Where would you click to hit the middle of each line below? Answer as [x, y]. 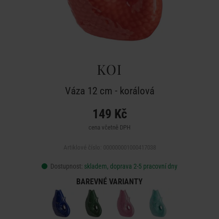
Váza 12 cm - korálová [109, 91]
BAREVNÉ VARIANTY [109, 182]
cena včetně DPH [109, 127]
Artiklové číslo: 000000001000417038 [109, 147]
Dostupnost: [66, 166]
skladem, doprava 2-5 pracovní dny [131, 166]
